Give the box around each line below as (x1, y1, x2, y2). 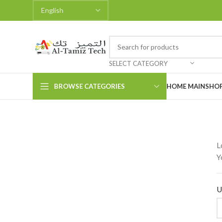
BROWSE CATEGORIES (54, 82, 125, 90)
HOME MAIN (166, 82, 205, 90)
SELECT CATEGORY (109, 59, 167, 67)
